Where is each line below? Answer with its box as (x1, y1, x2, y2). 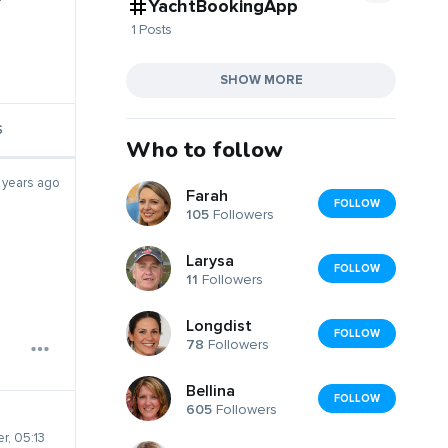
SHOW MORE (219, 71, 303, 88)
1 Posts (131, 20, 172, 38)
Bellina (186, 381, 235, 402)
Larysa (186, 251, 234, 272)
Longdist (186, 316, 252, 337)
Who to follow (126, 134, 283, 165)
